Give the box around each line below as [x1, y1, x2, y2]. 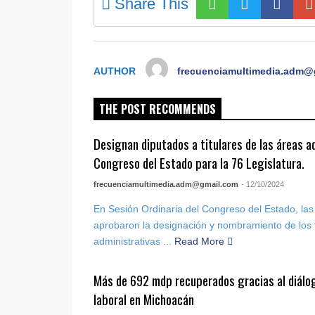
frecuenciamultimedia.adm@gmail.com [94, 180, 239, 188]
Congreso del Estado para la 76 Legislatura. [94, 153, 305, 172]
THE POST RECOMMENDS [99, 101, 216, 117]
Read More [174, 236, 228, 247]
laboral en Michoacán [94, 290, 195, 309]
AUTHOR [94, 66, 136, 77]
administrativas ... [94, 236, 172, 247]
